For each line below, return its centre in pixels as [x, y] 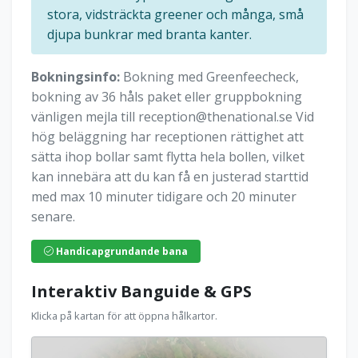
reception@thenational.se [215, 117]
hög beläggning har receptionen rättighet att [167, 137]
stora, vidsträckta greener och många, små [175, 14]
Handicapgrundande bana [121, 251]
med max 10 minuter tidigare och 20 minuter [164, 197]
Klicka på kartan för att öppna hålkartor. [124, 316]
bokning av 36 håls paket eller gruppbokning [167, 97]
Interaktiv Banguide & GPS [141, 291]
